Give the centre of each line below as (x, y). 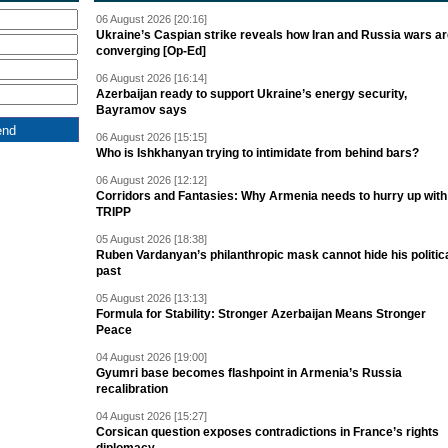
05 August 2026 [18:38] (151, 239)
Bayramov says (141, 110)
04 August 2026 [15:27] (151, 416)
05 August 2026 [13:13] (151, 298)
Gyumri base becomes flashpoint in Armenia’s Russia (249, 373)
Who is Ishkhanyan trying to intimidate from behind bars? (257, 153)
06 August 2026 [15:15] (151, 137)
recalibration (132, 389)
